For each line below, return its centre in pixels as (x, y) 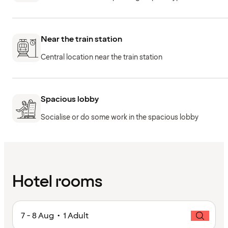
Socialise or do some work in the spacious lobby (120, 118)
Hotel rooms (57, 182)
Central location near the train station (102, 57)
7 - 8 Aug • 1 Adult (55, 216)
